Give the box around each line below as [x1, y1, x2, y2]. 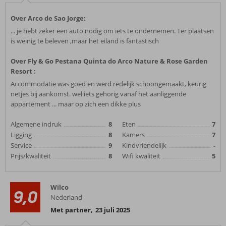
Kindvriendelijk [122, 141, 166, 150]
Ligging [11, 130, 32, 139]
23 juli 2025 [95, 205, 130, 214]
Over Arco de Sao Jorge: [11, 14, 86, 23]
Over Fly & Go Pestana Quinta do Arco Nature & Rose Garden [11, 56, 208, 66]
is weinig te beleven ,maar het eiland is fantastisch [11, 36, 159, 45]
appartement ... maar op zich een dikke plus [11, 99, 141, 108]
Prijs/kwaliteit [11, 151, 51, 160]
